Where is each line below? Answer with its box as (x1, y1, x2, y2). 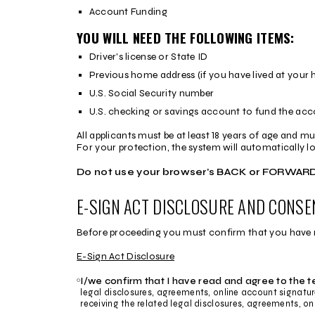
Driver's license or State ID (89, 51, 208, 63)
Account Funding (89, 6, 167, 18)
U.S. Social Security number (89, 86, 214, 99)
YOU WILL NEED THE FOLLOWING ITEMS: (77, 27, 295, 47)
